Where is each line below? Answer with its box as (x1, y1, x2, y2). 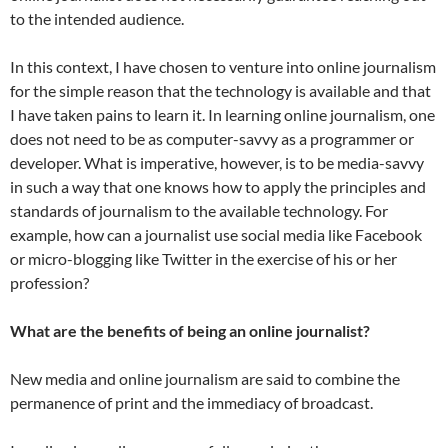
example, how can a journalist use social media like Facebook (10, 225, 422, 245)
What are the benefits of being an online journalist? (10, 321, 370, 341)
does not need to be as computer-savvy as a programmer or (10, 129, 414, 149)
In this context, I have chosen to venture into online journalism (10, 57, 436, 77)
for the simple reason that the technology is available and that (10, 81, 431, 101)
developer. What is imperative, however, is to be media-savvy (10, 153, 424, 173)
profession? (10, 273, 89, 293)
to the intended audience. (10, 9, 184, 29)
